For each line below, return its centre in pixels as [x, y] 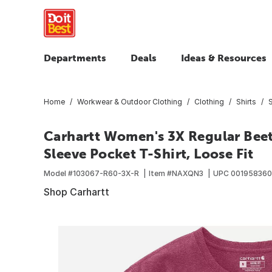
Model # [58, 173]
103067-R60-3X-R [106, 173]
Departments [75, 58]
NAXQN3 [188, 173]
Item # [160, 173]
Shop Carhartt [76, 192]
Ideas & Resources [224, 58]
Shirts [246, 101]
